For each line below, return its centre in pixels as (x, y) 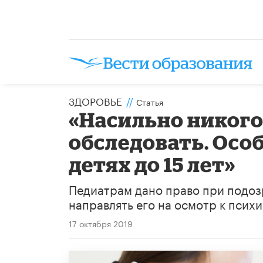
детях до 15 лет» (152, 164)
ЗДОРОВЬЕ (95, 100)
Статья (150, 101)
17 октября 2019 (101, 223)
